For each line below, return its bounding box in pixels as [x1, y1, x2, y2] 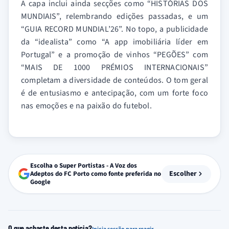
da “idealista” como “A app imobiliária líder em [21, 36, 208, 48]
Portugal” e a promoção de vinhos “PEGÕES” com [21, 49, 208, 61]
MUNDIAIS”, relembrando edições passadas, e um [21, 11, 208, 22]
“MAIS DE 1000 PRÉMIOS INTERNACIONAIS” [21, 62, 208, 74]
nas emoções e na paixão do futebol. [21, 100, 152, 112]
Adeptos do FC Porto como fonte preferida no [30, 169, 161, 179]
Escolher [169, 169, 197, 179]
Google [30, 177, 51, 187]
